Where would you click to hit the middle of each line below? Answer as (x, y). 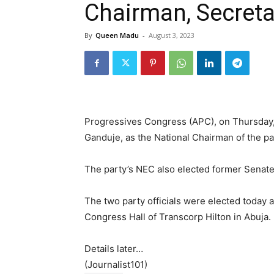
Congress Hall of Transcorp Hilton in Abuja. (178, 217)
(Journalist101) (116, 265)
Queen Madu (117, 35)
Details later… (114, 249)
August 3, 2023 (172, 35)
